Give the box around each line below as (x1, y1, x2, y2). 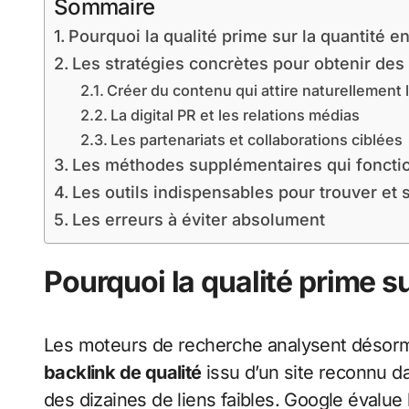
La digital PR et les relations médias (110, 106, 360, 125)
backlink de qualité (44, 362, 202, 384)
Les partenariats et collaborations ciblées (110, 131, 403, 150)
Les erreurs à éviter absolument (71, 210, 325, 230)
